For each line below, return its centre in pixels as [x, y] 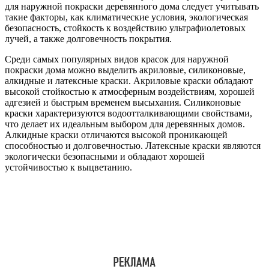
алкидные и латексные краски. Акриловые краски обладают [129, 80]
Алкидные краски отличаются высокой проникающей [116, 134]
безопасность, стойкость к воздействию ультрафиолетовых [125, 28]
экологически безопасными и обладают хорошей [105, 156]
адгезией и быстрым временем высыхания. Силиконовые [123, 102]
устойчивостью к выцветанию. [68, 167]
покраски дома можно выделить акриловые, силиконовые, [125, 70]
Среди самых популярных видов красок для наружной [117, 59]
